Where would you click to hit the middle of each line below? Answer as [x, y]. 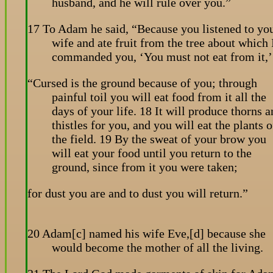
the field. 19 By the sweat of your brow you [159, 139]
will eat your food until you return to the [152, 153]
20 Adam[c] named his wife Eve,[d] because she [147, 233]
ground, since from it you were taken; [145, 167]
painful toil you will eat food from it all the [159, 97]
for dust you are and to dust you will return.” [138, 193]
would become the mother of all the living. [158, 247]
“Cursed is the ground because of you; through [142, 83]
